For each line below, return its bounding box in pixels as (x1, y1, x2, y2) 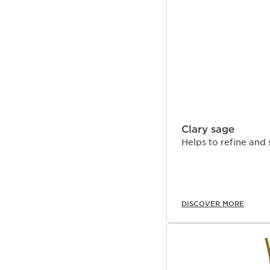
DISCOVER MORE (181, 199, 244, 209)
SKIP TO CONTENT (196, 9, 263, 18)
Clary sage (181, 124, 234, 136)
